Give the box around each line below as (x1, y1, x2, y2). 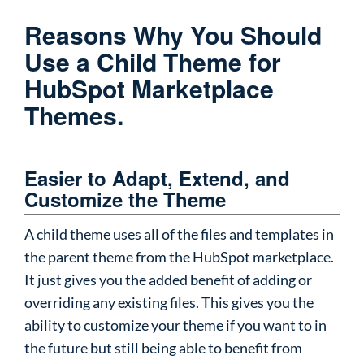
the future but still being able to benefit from (24, 339, 302, 357)
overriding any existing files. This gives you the (24, 293, 314, 311)
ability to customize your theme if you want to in (24, 316, 327, 334)
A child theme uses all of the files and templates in (24, 225, 334, 243)
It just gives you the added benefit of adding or (24, 271, 312, 288)
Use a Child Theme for (24, 44, 281, 79)
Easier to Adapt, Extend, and (24, 164, 290, 192)
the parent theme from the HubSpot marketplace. (24, 248, 334, 266)
